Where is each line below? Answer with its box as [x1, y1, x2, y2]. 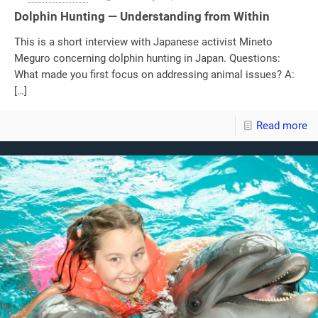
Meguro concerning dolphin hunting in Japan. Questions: [14, 52, 280, 65]
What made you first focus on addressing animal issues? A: [14, 68, 295, 82]
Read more [256, 119, 307, 133]
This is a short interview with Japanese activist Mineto [14, 35, 273, 49]
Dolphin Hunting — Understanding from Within [14, 9, 270, 24]
